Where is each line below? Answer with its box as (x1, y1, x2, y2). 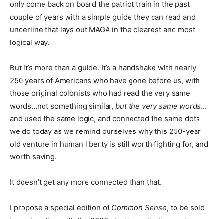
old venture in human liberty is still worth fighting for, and (10, 139, 208, 149)
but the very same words (115, 101, 201, 110)
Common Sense (111, 202, 167, 212)
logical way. (10, 37, 49, 47)
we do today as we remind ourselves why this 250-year (10, 126, 201, 136)
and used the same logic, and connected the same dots (10, 113, 200, 123)
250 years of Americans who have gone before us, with (10, 75, 200, 85)
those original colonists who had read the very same (10, 88, 190, 98)
